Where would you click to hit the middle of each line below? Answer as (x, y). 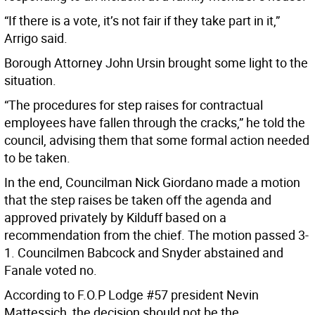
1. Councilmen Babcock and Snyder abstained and (144, 252)
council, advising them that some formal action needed (157, 140)
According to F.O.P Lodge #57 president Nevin (131, 295)
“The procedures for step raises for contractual (134, 105)
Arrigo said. (36, 38)
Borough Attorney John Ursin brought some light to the (156, 63)
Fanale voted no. (51, 270)
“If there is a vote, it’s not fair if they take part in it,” (142, 20)
